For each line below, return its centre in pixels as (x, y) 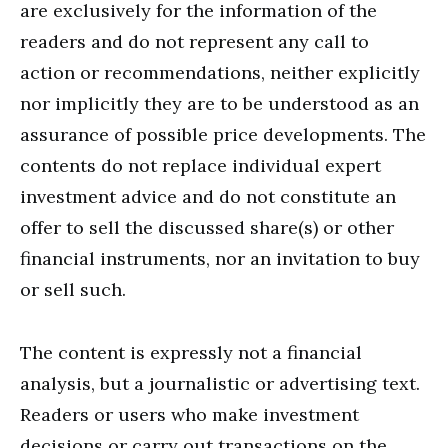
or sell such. (73, 289)
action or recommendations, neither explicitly (220, 72)
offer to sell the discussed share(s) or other (207, 227)
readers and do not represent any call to (194, 41)
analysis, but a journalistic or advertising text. (220, 383)
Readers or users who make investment (189, 414)
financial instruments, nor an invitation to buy (220, 258)
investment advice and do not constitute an (208, 196)
